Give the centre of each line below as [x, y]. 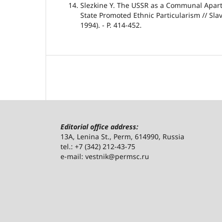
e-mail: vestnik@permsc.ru [105, 157]
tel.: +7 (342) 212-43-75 [98, 147]
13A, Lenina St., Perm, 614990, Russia [122, 137]
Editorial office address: [99, 127]
